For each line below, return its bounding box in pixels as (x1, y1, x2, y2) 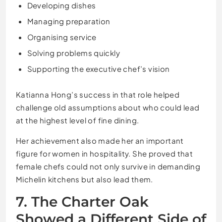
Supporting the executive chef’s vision (27, 64, 170, 74)
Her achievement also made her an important (16, 135, 184, 145)
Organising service (27, 32, 97, 42)
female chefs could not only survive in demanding (16, 161, 201, 171)
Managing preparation (27, 16, 111, 26)
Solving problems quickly (27, 48, 120, 58)
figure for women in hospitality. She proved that (16, 148, 193, 158)
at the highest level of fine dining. (16, 115, 139, 125)
